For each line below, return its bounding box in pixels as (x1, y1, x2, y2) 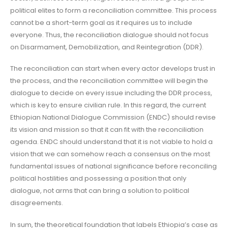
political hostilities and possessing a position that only (10, 174, 186, 184)
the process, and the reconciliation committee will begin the (10, 76, 208, 86)
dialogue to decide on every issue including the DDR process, (10, 88, 212, 98)
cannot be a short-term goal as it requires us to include (10, 17, 192, 27)
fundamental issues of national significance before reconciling (10, 161, 217, 172)
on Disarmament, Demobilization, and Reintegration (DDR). (10, 42, 204, 52)
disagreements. (10, 198, 65, 208)
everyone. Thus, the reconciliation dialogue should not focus (10, 30, 209, 40)
